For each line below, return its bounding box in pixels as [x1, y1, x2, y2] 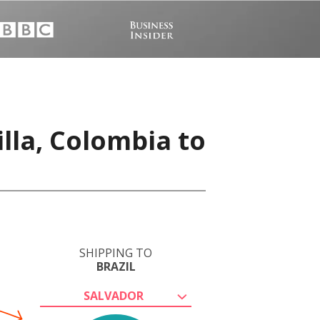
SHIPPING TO [79, 245, 152, 261]
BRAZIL [96, 259, 136, 274]
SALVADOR [84, 288, 144, 304]
